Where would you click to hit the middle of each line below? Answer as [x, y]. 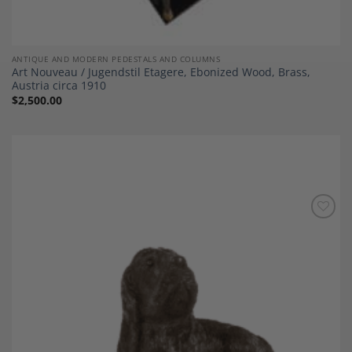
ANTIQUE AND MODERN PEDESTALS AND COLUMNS [116, 59]
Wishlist [316, 240]
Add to [315, 229]
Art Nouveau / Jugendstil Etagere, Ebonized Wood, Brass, [161, 72]
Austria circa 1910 [59, 86]
